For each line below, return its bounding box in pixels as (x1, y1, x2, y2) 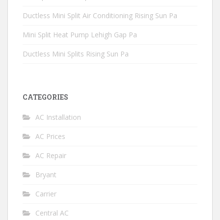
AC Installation (35, 112, 81, 122)
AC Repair (35, 151, 66, 160)
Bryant (35, 170, 56, 179)
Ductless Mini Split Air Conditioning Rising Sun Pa (23, 11, 177, 20)
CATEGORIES (23, 92, 68, 102)
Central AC (35, 208, 69, 218)
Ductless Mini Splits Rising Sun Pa (23, 49, 129, 58)
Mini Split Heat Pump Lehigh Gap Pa (23, 30, 137, 39)
